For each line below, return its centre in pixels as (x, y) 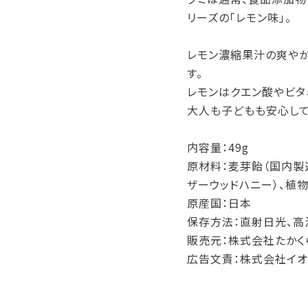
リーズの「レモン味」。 (239, 18)
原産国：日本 (219, 203)
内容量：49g (218, 147)
